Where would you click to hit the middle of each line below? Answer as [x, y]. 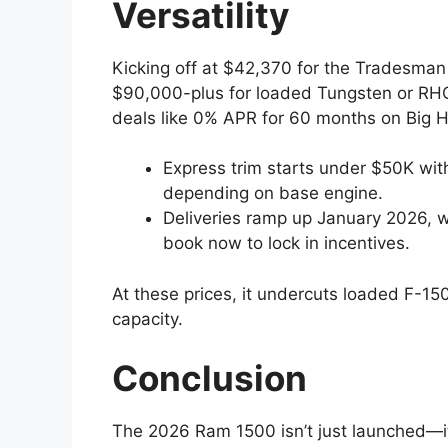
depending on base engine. [273, 193]
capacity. [147, 318]
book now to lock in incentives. [286, 243]
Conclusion [209, 378]
